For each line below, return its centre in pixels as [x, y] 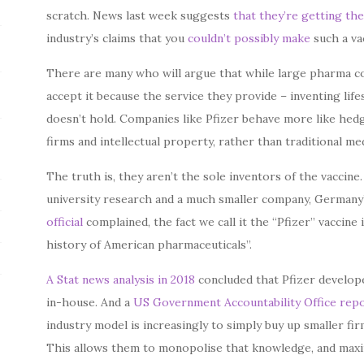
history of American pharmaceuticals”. [149, 245]
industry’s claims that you [117, 38]
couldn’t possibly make [249, 38]
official [65, 222]
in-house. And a [90, 302]
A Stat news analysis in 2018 [121, 279]
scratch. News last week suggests [140, 15]
